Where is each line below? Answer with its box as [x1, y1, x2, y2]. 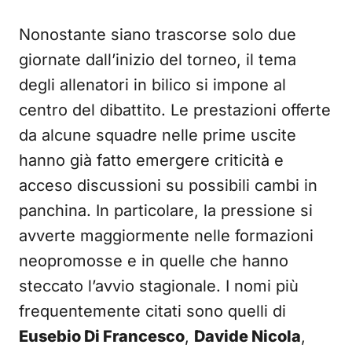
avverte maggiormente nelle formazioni [19, 226, 313, 245]
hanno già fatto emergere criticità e [19, 151, 284, 170]
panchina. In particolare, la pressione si [19, 201, 313, 220]
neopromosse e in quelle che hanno [19, 251, 288, 270]
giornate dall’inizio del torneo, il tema [19, 50, 296, 69]
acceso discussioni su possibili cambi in [19, 176, 317, 195]
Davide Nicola [194, 327, 301, 346]
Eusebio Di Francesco [19, 327, 185, 346]
